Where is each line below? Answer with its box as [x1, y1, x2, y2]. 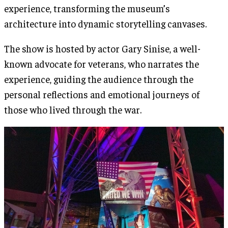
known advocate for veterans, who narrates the [4, 58, 199, 70]
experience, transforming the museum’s [4, 2, 170, 15]
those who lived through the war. [4, 103, 141, 116]
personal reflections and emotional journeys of [4, 88, 199, 101]
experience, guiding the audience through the [4, 73, 193, 85]
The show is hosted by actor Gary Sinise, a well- [4, 42, 201, 55]
